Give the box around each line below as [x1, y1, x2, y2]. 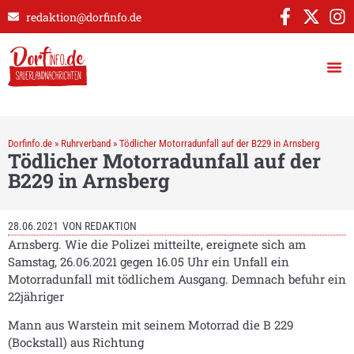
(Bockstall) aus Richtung [8, 334, 144, 351]
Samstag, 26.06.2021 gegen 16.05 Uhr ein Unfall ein [8, 254, 289, 269]
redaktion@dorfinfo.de [25, 9, 141, 24]
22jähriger [8, 288, 64, 304]
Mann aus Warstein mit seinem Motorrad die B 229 [8, 317, 293, 333]
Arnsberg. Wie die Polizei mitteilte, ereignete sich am [8, 236, 306, 252]
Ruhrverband [61, 137, 111, 149]
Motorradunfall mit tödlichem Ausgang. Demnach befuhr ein [8, 271, 346, 287]
